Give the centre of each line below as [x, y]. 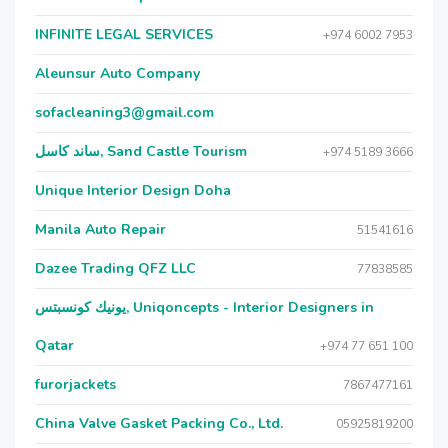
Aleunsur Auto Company [117, 73]
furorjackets [75, 384]
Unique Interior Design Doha [133, 190]
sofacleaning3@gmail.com [124, 112]
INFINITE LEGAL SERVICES [124, 34]
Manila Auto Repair [100, 229]
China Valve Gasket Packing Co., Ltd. [159, 423]
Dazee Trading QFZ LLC [115, 268]
